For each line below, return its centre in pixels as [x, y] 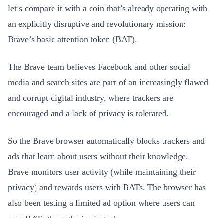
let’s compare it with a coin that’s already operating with [108, 8]
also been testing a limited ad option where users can [101, 203]
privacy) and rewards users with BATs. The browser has [107, 187]
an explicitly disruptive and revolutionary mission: [97, 24]
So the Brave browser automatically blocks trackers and [106, 141]
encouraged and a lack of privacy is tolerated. [88, 113]
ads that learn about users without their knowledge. [98, 156]
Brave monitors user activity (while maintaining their [102, 172]
